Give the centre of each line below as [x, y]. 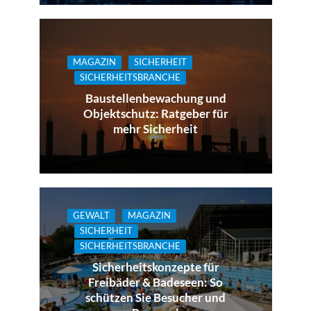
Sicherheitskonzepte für [155, 267]
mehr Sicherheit [155, 128]
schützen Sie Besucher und [155, 297]
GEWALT [91, 215]
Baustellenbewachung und [155, 98]
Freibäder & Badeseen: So [155, 282]
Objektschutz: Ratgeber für [155, 113]
